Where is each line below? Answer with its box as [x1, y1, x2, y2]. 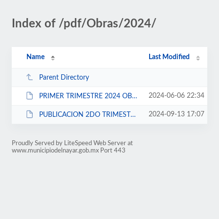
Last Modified [149, 54, 190, 61]
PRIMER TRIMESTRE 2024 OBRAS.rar [39, 92, 132, 100]
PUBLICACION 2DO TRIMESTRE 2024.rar [39, 111, 131, 118]
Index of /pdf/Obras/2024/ [12, 18, 156, 30]
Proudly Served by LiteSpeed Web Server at [12, 140, 133, 146]
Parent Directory [39, 74, 89, 81]
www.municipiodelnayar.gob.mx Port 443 [12, 148, 126, 153]
